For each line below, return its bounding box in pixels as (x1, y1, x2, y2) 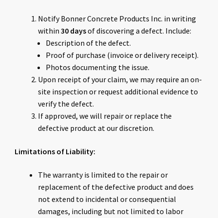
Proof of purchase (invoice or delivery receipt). (46, 50, 199, 60)
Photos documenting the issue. (46, 62, 149, 73)
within (38, 26, 61, 36)
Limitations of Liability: (15, 146, 95, 156)
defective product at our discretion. (38, 123, 154, 133)
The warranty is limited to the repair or (38, 169, 168, 180)
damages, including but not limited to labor (38, 206, 183, 216)
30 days (61, 26, 86, 36)
